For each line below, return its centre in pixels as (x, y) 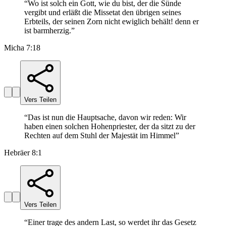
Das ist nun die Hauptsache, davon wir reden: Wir (107, 118)
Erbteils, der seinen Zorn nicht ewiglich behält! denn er (111, 22)
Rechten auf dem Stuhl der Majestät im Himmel (100, 136)
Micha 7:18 (22, 48)
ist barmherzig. (48, 31)
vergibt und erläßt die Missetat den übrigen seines (103, 13)
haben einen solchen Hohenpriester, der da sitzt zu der (110, 127)
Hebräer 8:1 (23, 153)
